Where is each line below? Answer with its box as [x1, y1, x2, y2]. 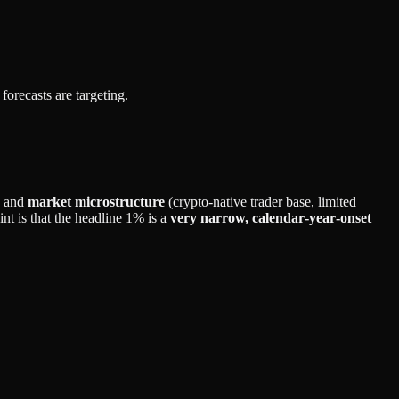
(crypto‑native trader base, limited [165, 193, 356, 209]
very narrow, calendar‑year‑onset [170, 209, 371, 225]
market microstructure [28, 193, 165, 209]
